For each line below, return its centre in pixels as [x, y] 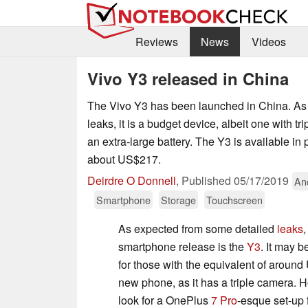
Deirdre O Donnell [132, 180]
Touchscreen [234, 199]
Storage [178, 199]
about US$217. [124, 159]
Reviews [156, 42]
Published [208, 180]
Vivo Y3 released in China [188, 78]
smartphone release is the [183, 246]
